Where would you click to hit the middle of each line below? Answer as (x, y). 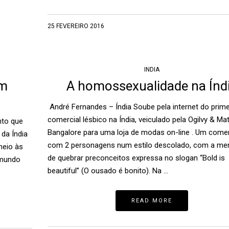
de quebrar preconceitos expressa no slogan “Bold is (136, 158)
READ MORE (152, 201)
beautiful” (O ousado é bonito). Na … (108, 171)
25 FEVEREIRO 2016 (76, 26)
